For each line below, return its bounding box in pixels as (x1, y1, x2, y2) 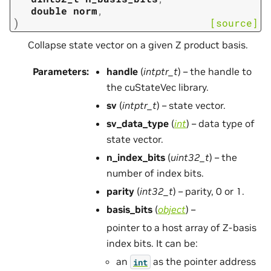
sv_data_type (106, 117, 169, 130)
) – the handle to (178, 65, 252, 78)
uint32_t (171, 151, 209, 164)
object (158, 203, 186, 216)
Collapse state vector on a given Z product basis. (28, 38, 248, 51)
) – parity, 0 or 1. (173, 185, 244, 198)
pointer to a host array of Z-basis (106, 221, 256, 234)
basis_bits (106, 203, 152, 216)
